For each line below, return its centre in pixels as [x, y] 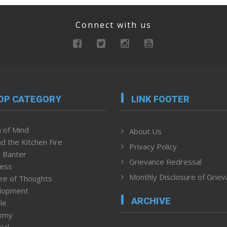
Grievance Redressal [165, 161]
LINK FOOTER [161, 99]
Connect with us [113, 25]
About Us [145, 131]
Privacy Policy [153, 146]
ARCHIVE [151, 201]
